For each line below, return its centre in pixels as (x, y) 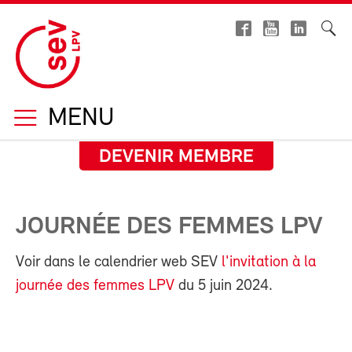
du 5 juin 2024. (224, 286)
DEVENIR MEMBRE (176, 157)
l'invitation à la (269, 262)
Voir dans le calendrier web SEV (119, 262)
